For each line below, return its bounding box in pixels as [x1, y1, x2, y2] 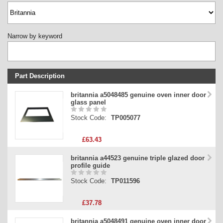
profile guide [71, 162, 110, 170]
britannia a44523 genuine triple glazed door [71, 154, 205, 162]
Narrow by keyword [7, 32, 62, 40]
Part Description [15, 72, 65, 80]
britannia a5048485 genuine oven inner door [71, 91, 206, 99]
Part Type [7, 102, 36, 110]
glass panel [71, 99, 106, 107]
